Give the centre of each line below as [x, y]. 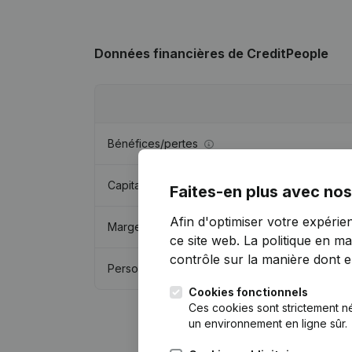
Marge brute [140, 227]
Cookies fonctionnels [248, 292]
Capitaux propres [153, 185]
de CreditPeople [278, 53]
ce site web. [207, 240]
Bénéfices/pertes [153, 143]
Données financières [161, 53]
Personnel [134, 268]
